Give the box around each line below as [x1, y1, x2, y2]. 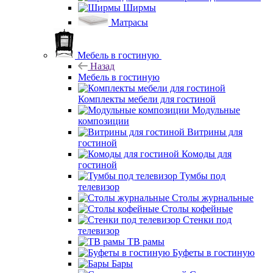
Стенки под [183, 214, 232, 225]
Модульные [192, 104, 240, 115]
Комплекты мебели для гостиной [78, 93, 216, 104]
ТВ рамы [127, 236, 165, 247]
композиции [78, 115, 129, 126]
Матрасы [111, 16, 148, 27]
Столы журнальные [172, 192, 253, 203]
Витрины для [187, 126, 243, 137]
